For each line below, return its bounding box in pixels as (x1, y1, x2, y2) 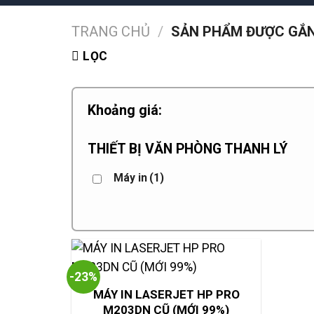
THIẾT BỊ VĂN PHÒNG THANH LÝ (88, 140, 287, 157)
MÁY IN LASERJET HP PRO (93, 287, 240, 301)
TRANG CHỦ (71, 23, 150, 40)
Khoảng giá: (88, 102, 162, 118)
